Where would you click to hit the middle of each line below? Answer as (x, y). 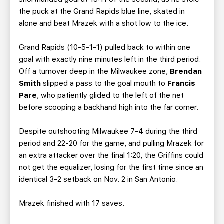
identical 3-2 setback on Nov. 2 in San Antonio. (98, 179)
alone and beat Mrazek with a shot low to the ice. (104, 23)
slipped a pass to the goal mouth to (104, 83)
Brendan (186, 71)
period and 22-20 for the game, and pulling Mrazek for (111, 143)
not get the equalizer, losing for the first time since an (111, 167)
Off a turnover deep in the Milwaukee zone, (94, 71)
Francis (181, 83)
